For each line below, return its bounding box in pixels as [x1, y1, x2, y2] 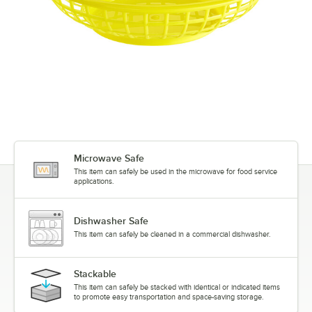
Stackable [74, 268, 116, 280]
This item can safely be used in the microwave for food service [74, 167, 277, 176]
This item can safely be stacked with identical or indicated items [74, 283, 280, 292]
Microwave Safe [74, 153, 144, 164]
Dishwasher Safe [74, 215, 148, 227]
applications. [74, 177, 114, 186]
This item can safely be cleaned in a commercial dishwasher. [74, 230, 271, 239]
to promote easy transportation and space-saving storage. [74, 292, 264, 302]
